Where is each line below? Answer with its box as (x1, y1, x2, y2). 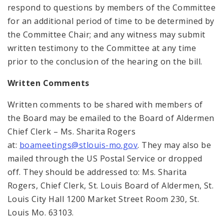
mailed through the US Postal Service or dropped (7, 152, 202, 164)
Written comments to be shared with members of (7, 98, 203, 110)
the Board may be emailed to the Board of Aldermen (7, 112, 214, 123)
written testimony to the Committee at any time (7, 42, 196, 53)
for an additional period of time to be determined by (7, 15, 214, 26)
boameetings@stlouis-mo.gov (19, 139, 138, 150)
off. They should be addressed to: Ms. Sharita (7, 166, 187, 177)
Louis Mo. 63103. (7, 206, 74, 218)
